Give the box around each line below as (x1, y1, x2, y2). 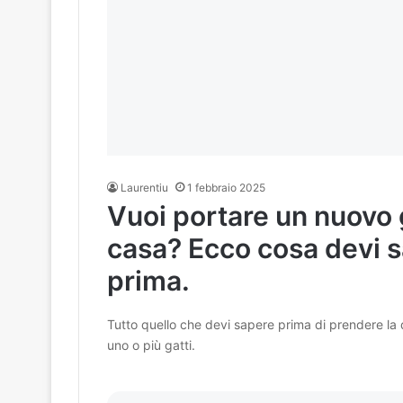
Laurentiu (120, 181, 168, 195)
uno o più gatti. (106, 337, 195, 354)
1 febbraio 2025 (186, 181, 265, 195)
